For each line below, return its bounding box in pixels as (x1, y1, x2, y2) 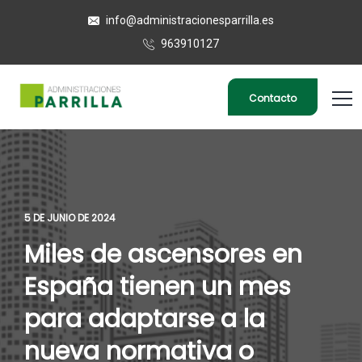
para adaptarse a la (24, 302, 265, 336)
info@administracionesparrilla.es (103, 14, 274, 27)
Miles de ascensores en (24, 238, 302, 271)
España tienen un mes (24, 270, 291, 304)
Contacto (249, 91, 297, 105)
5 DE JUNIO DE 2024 (24, 211, 116, 225)
